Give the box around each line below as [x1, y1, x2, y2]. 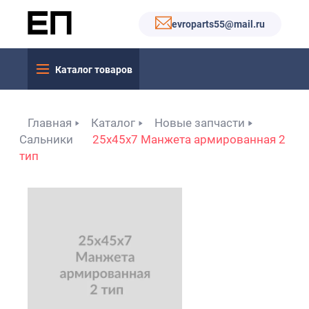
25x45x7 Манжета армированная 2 [92, 132, 286, 146]
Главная [28, 116, 72, 130]
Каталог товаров [55, 63, 132, 75]
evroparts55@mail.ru [172, 19, 265, 30]
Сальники [19, 132, 73, 146]
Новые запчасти [154, 116, 245, 130]
